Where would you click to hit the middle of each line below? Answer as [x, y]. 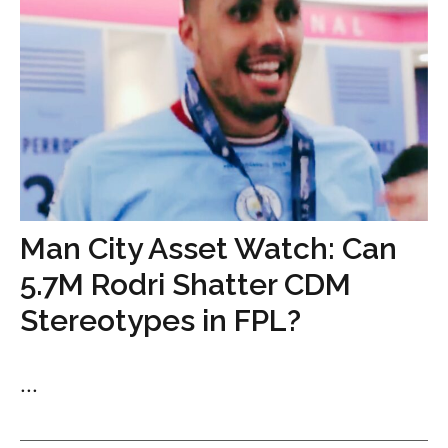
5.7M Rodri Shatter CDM [185, 284]
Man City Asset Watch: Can [208, 248]
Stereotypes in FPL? [160, 320]
